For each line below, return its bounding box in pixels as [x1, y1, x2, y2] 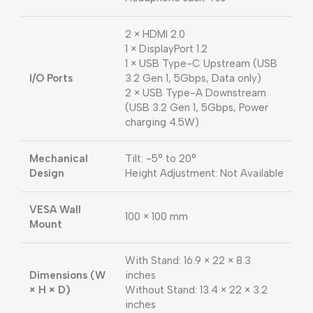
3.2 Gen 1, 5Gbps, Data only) [125, 72, 261, 85]
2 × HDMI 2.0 [125, 28, 185, 41]
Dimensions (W [29, 269, 105, 282]
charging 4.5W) [125, 116, 199, 129]
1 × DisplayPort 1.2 [125, 43, 208, 56]
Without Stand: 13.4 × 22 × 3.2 [125, 284, 268, 297]
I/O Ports [29, 72, 73, 85]
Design [29, 167, 64, 180]
